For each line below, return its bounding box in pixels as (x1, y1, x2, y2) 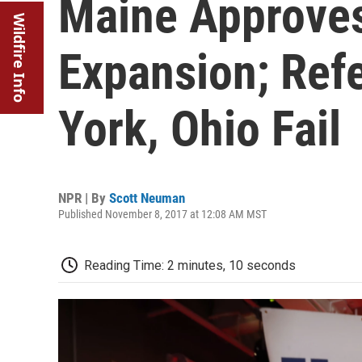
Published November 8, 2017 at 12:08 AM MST (58, 208, 267, 221)
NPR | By (58, 190, 109, 206)
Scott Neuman (109, 190, 185, 206)
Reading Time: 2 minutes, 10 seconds (84, 258, 296, 273)
